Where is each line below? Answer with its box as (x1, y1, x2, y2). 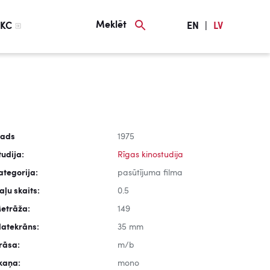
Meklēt (96, 20, 127, 30)
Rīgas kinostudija (117, 151, 183, 159)
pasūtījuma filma (117, 169, 183, 177)
